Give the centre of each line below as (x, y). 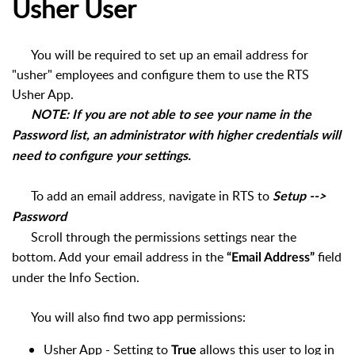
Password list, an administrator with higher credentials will (176, 136)
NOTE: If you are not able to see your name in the (170, 115)
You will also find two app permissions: (129, 317)
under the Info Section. (76, 278)
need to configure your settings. (101, 157)
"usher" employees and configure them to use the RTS (160, 75)
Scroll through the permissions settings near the (154, 237)
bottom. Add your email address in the (119, 257)
